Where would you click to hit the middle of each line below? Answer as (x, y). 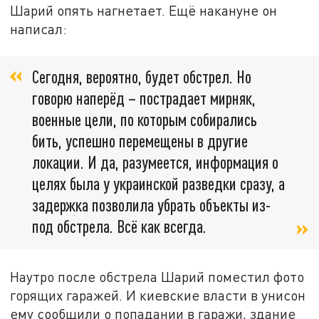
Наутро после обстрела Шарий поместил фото (157, 276)
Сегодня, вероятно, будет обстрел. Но (142, 77)
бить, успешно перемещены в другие (140, 141)
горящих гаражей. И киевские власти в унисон (158, 295)
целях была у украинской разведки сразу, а (158, 184)
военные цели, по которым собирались (145, 120)
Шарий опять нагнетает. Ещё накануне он (144, 11)
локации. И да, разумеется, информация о (155, 162)
